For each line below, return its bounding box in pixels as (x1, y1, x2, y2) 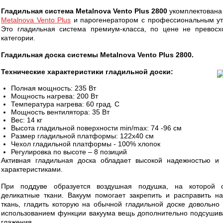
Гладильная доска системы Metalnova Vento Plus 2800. (1, 51, 194, 59)
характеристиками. (1, 165, 63, 173)
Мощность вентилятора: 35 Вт (11, 108, 110, 116)
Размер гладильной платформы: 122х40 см (11, 132, 154, 140)
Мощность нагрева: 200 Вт (11, 92, 98, 100)
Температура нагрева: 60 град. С (11, 100, 119, 108)
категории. (1, 34, 35, 42)
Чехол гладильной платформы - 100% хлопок (11, 140, 160, 148)
